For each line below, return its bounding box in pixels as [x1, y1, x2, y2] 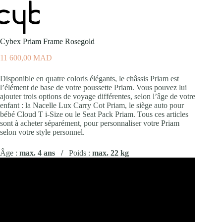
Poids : [69, 148, 92, 157]
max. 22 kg [92, 148, 129, 157]
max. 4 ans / [19, 148, 69, 157]
